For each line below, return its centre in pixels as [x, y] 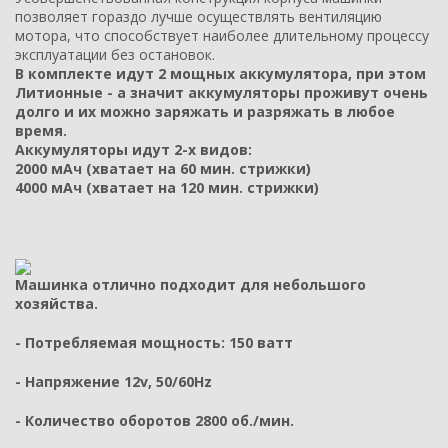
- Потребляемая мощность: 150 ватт [154, 342]
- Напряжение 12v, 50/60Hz [113, 381]
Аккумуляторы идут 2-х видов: [133, 150]
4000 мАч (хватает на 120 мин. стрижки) [167, 188]
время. [41, 131]
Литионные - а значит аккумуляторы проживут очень [221, 93]
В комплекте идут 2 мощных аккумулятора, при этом [220, 74]
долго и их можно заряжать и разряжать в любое [205, 112]
